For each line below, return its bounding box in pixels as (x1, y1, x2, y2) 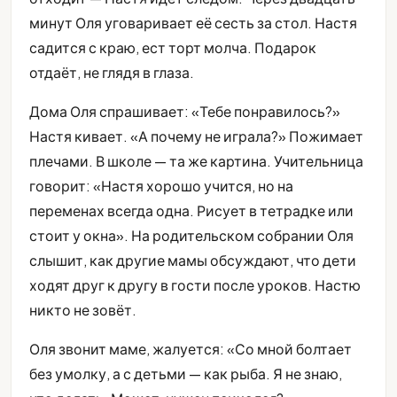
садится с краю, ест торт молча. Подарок (29, 37, 316, 57)
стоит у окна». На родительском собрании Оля (29, 225, 354, 245)
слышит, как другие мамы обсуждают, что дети (29, 250, 356, 269)
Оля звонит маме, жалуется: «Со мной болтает (29, 339, 352, 358)
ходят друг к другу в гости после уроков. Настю (29, 275, 361, 294)
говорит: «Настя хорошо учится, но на (29, 175, 293, 195)
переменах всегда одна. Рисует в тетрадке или (29, 200, 354, 220)
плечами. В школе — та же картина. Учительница (29, 151, 363, 170)
